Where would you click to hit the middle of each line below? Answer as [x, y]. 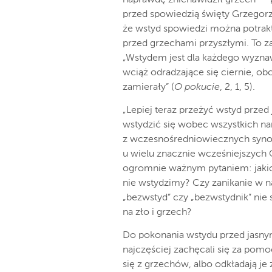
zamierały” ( [148, 87]
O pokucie [197, 87]
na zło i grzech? [157, 212]
